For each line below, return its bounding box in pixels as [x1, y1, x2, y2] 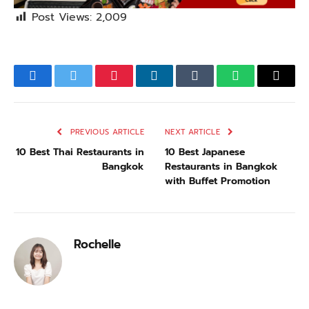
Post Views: [32, 9, 92, 26]
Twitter [72, 76, 114, 96]
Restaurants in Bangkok [165, 159, 278, 175]
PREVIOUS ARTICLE [67, 126, 144, 139]
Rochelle [74, 235, 121, 254]
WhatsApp [235, 76, 299, 96]
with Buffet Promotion [165, 174, 270, 189]
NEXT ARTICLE [165, 126, 223, 139]
